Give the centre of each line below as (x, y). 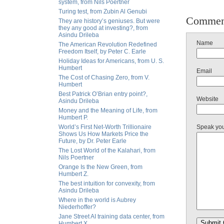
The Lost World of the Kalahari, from (107, 150)
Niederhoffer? (77, 207)
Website (207, 99)
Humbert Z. (73, 174)
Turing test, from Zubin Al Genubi (103, 11)
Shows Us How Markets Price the (103, 134)
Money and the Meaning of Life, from (108, 110)
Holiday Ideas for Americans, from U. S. (111, 61)
